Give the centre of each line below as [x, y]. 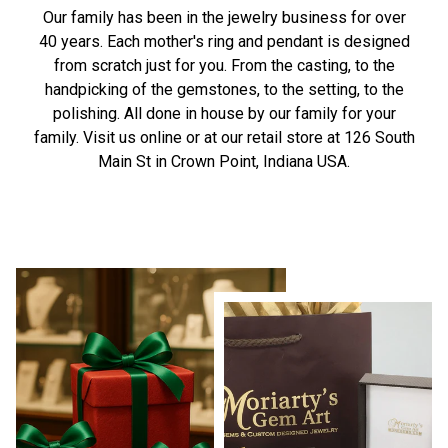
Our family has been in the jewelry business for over [224, 18]
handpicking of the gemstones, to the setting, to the [224, 90]
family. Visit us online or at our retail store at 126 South [224, 138]
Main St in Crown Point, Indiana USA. [224, 162]
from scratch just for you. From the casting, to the [224, 66]
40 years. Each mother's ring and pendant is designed [224, 42]
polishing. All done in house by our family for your [224, 114]
